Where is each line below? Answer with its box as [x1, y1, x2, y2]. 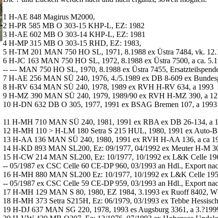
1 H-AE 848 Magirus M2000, [3, 13, 95, 21]
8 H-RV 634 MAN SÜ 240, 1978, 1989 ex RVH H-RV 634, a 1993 [3, 83, 214, 91]
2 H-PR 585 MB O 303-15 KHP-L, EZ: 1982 [3, 21, 145, 30]
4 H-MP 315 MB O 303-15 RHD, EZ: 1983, [3, 39, 141, 47]
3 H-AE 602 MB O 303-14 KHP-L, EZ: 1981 [3, 30, 145, 38]
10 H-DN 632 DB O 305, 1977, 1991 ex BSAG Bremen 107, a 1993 [3, 100, 217, 109]
